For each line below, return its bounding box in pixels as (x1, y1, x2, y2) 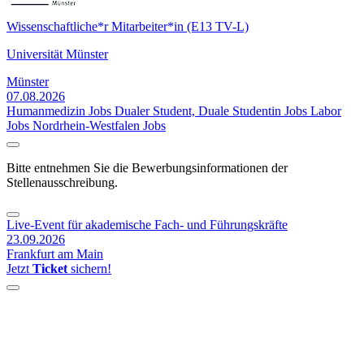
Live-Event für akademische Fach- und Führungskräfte (6, 218, 288, 232)
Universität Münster (6, 47, 108, 62)
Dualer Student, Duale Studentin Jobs (115, 104, 307, 119)
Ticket (32, 262, 67, 276)
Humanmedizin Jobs (6, 104, 111, 119)
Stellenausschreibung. (6, 175, 118, 190)
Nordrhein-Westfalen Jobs (32, 119, 166, 133)
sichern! (67, 262, 111, 276)
